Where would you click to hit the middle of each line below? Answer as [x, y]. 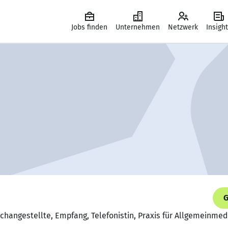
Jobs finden [89, 27]
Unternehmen [138, 27]
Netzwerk [183, 27]
